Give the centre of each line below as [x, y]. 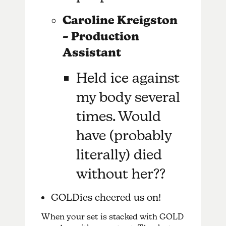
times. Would [119, 116]
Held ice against [128, 77]
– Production [101, 36]
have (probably [124, 135]
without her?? [121, 173]
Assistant [92, 52]
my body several [128, 97]
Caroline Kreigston [120, 20]
